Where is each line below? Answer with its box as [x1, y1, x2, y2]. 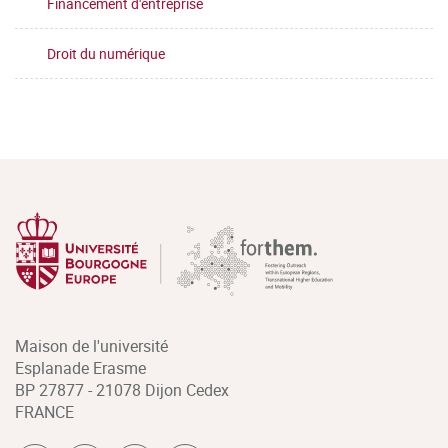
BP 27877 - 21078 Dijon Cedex [15, 379, 229, 401]
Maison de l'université [15, 335, 168, 357]
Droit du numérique [47, 44, 165, 63]
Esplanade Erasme [15, 357, 146, 379]
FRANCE [15, 401, 74, 423]
